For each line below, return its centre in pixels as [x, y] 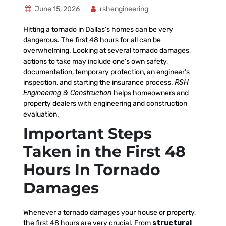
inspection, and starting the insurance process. [99, 82]
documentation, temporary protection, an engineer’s [106, 72]
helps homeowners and [151, 93]
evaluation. [41, 114]
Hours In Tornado [92, 170]
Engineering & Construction [68, 93]
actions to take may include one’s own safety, [96, 61]
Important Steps [88, 133]
